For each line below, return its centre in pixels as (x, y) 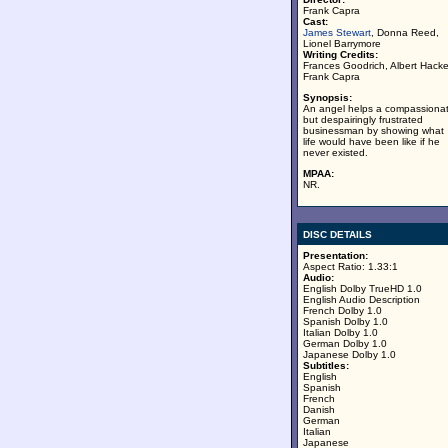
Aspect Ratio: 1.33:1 (350, 266)
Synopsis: (327, 97)
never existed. (335, 152)
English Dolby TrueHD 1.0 (362, 288)
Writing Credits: (340, 54)
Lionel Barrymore (342, 43)
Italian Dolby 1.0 (340, 332)
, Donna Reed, (405, 32)
